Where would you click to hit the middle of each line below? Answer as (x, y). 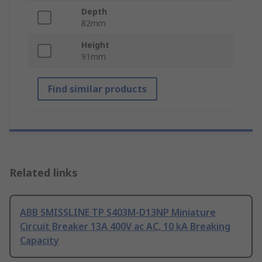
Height (95, 45)
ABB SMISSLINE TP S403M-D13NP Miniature (118, 213)
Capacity (39, 241)
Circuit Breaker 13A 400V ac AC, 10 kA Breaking (125, 227)
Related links (44, 173)
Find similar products (97, 89)
